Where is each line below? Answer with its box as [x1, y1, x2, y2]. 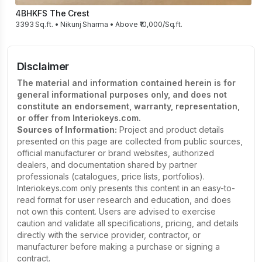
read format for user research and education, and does [17, 195, 231, 205]
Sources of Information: [17, 125, 117, 135]
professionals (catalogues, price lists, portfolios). [17, 171, 205, 181]
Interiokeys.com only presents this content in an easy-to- [17, 183, 235, 193]
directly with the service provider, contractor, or [17, 230, 201, 240]
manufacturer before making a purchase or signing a [17, 242, 220, 251]
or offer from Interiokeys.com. [17, 113, 141, 123]
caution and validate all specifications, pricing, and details [17, 218, 239, 228]
